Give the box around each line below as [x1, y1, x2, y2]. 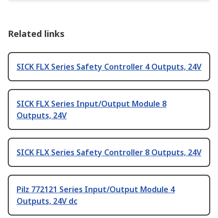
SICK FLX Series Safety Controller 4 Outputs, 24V [17, 61, 201, 73]
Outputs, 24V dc [17, 196, 77, 207]
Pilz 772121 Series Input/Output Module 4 [17, 184, 175, 195]
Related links [8, 28, 65, 40]
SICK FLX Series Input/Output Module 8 [17, 98, 166, 109]
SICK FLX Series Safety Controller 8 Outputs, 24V [17, 147, 201, 158]
